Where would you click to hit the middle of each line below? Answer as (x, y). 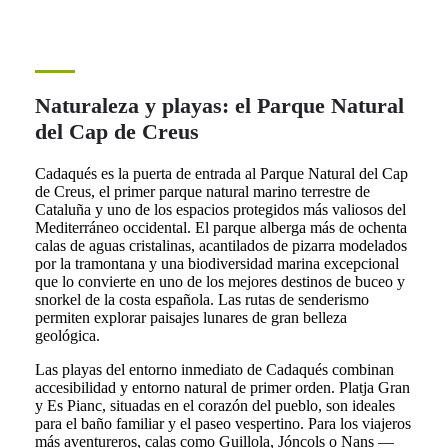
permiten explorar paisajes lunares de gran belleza (190, 318)
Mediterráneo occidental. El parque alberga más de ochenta (220, 228)
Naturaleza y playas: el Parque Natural (219, 106)
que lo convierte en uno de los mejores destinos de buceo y (219, 282)
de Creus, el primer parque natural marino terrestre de (202, 192)
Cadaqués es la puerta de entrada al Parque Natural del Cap (221, 174)
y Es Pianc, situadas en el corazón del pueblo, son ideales (214, 406)
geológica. (67, 336)
